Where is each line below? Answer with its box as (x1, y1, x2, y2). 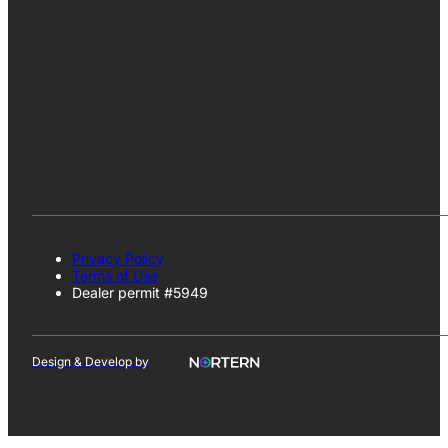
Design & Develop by (32, 354, 149, 370)
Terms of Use (72, 266, 158, 284)
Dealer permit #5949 (72, 283, 208, 301)
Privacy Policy (72, 249, 164, 267)
